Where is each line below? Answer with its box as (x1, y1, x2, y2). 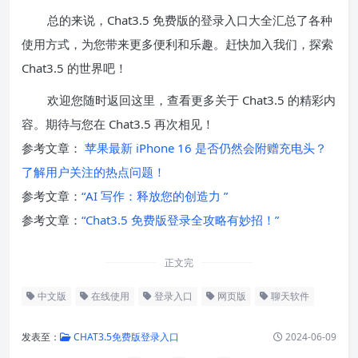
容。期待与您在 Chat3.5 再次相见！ (22, 115, 214, 132)
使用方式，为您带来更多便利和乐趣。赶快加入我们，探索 (22, 35, 333, 52)
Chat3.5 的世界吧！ (22, 59, 127, 76)
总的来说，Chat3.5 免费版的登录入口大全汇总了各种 (47, 11, 332, 28)
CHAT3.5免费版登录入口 (71, 329, 179, 344)
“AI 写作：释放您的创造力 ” (82, 187, 228, 204)
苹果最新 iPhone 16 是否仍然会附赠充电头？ (82, 139, 327, 156)
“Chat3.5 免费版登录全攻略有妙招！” (82, 211, 279, 228)
